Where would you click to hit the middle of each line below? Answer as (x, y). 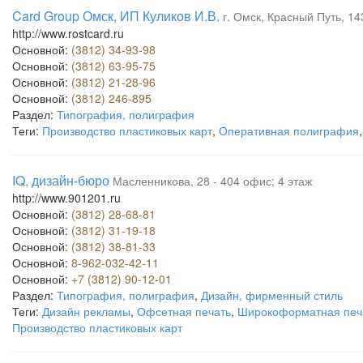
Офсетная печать (184, 311)
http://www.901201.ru (66, 198)
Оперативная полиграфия (289, 130)
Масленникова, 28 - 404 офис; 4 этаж (212, 181)
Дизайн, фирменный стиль (272, 295)
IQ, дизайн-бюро (61, 180)
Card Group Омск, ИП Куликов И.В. (116, 16)
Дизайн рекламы (86, 311)
